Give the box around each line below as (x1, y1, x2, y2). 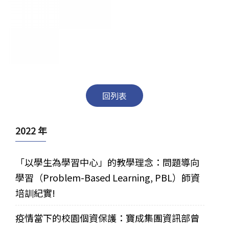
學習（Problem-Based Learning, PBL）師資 (15, 170, 200, 184)
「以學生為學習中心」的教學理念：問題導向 (15, 155, 199, 169)
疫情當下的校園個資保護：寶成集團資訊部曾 (15, 211, 199, 224)
